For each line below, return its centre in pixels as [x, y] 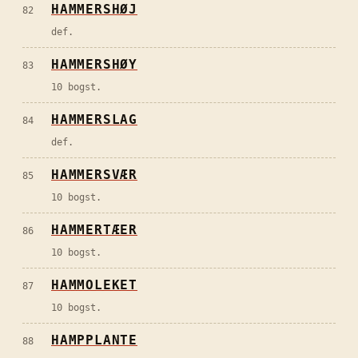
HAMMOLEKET [94, 285]
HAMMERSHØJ [94, 10]
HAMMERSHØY [94, 65]
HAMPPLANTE [94, 340]
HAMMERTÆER [94, 230]
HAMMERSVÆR [94, 175]
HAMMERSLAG [94, 120]
